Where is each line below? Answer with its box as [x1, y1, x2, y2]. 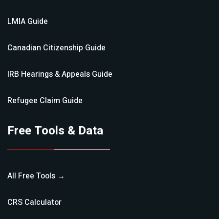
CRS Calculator [7, 197, 62, 208]
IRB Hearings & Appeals [7, 68, 90, 80]
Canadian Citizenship [7, 42, 83, 54]
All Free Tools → [7, 170, 65, 182]
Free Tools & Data [7, 122, 103, 139]
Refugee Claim [7, 95, 60, 107]
